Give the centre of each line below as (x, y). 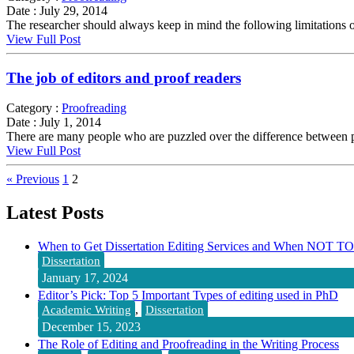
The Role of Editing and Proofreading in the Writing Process (188, 345)
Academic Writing (87, 310)
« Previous (33, 179)
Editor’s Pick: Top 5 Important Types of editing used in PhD (188, 296)
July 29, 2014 (72, 10)
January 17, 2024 (85, 278)
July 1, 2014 (69, 122)
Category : (32, 108)
